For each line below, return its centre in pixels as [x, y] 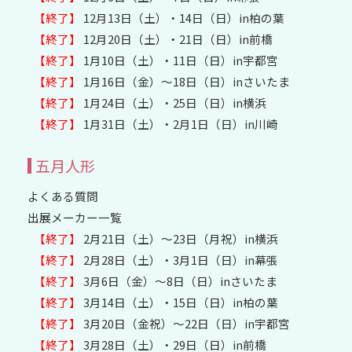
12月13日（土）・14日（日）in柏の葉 [183, 17]
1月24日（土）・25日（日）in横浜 [174, 102]
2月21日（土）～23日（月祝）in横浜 [180, 238]
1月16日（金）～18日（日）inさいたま [186, 81]
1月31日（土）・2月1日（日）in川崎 [180, 123]
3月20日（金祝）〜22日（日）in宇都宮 [186, 323]
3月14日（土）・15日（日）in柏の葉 [180, 302]
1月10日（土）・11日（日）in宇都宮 [180, 60]
